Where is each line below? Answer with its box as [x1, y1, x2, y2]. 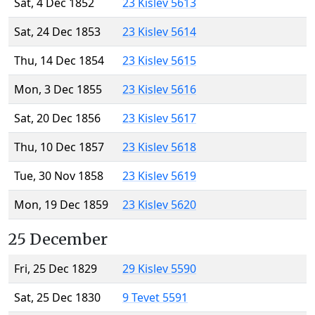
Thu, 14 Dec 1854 [14, 53, 104, 69]
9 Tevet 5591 [122, 290, 188, 306]
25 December [8, 230, 108, 250]
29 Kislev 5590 [122, 261, 196, 277]
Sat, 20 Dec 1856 [14, 110, 101, 127]
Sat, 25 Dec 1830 [14, 290, 101, 306]
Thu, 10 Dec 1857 [14, 139, 104, 155]
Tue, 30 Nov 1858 [14, 168, 103, 184]
